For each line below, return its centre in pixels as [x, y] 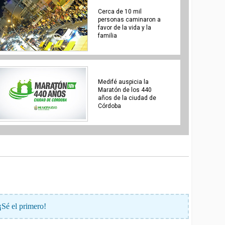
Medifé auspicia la [123, 82]
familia [107, 35]
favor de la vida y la [124, 27]
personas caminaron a [129, 19]
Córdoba [109, 106]
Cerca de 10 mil [120, 11]
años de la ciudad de [127, 98]
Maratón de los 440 [125, 90]
